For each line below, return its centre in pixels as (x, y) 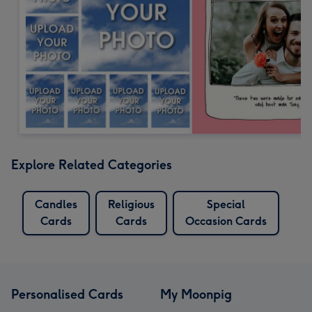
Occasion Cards (226, 221)
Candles (56, 204)
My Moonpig (196, 294)
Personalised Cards (67, 294)
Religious (131, 204)
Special (226, 204)
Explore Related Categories (92, 165)
